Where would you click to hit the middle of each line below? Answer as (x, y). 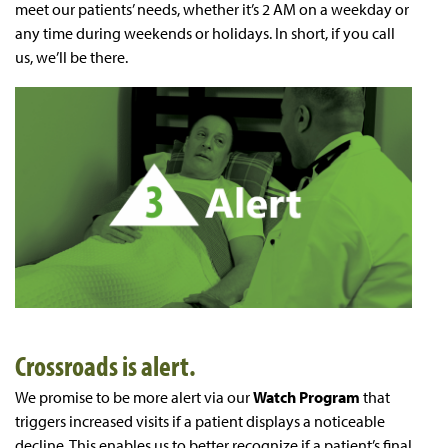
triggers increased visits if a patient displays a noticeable (200, 420)
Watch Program (306, 396)
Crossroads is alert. (105, 365)
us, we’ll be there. (71, 57)
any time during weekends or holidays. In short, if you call (205, 33)
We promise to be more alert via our (134, 396)
